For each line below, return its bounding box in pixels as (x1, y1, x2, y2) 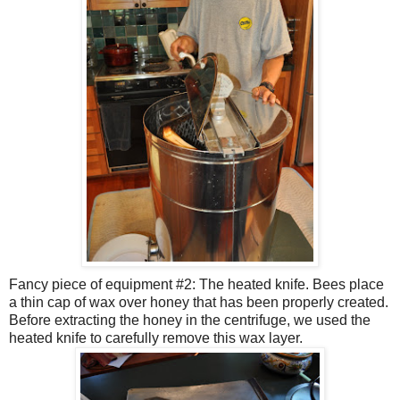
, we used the (287, 312, 371, 328)
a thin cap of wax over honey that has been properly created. (9, 294, 388, 310)
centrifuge (224, 312, 287, 328)
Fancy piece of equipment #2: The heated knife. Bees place (9, 276, 384, 292)
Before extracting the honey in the (9, 312, 224, 328)
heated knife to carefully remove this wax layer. (9, 329, 303, 346)
